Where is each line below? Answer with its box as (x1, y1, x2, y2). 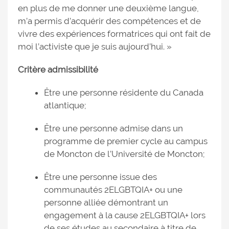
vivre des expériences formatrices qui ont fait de (18, 29, 211, 39)
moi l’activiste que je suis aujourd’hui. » (18, 41, 172, 52)
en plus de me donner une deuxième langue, (18, 3, 199, 13)
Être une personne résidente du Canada (44, 87, 203, 98)
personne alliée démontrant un (44, 197, 168, 208)
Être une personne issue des (44, 172, 157, 182)
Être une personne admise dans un (44, 123, 183, 133)
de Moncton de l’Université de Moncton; (44, 149, 204, 159)
